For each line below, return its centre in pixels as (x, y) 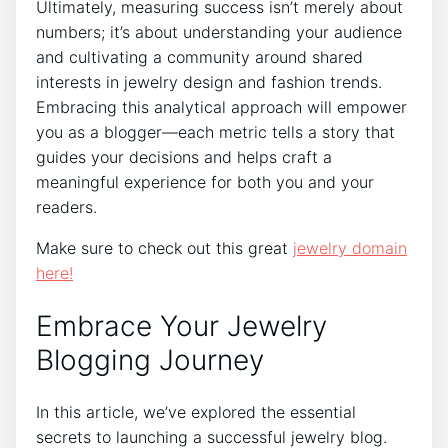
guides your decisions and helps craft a (184, 156)
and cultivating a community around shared (199, 56)
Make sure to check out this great (164, 247)
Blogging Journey (150, 359)
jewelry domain (350, 247)
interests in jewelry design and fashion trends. (209, 81)
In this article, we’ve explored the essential (196, 412)
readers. (66, 206)
